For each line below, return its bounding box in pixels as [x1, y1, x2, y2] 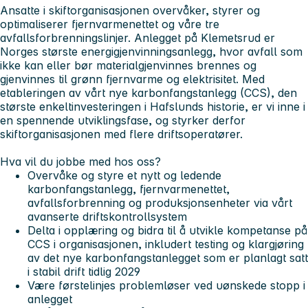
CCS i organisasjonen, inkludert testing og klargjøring [27, 236, 304, 251]
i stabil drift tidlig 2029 [27, 264, 140, 278]
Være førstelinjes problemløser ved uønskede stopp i [27, 278, 305, 292]
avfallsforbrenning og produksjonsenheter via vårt [27, 195, 292, 210]
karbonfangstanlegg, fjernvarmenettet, [27, 181, 230, 196]
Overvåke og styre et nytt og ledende [27, 168, 221, 182]
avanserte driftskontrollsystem [27, 209, 187, 223]
